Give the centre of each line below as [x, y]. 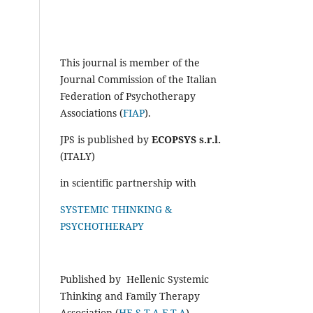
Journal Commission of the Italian [138, 79]
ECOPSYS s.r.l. [186, 139]
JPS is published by [106, 139]
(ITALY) [78, 156]
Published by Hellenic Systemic [134, 279]
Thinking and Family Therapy [130, 296]
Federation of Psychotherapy [128, 96]
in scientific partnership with [128, 182]
